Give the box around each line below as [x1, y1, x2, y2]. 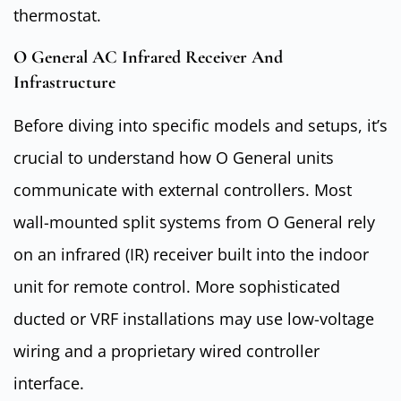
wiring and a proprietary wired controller [13, 339, 320, 362]
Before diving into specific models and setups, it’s [13, 114, 388, 136]
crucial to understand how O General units [13, 146, 334, 168]
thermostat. [13, 4, 101, 27]
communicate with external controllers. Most [13, 178, 352, 200]
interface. [13, 371, 84, 394]
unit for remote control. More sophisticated [13, 275, 340, 297]
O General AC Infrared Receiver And [13, 46, 283, 68]
